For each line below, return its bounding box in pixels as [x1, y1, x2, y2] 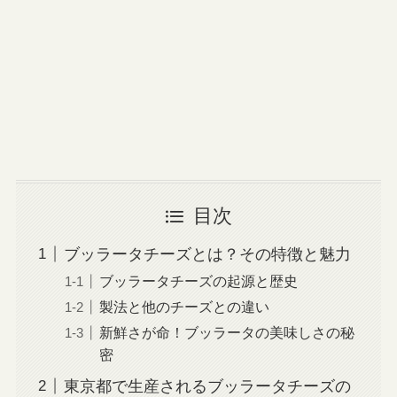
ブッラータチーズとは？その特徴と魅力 [63, 245, 351, 263]
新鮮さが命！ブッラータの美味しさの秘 [98, 323, 354, 340]
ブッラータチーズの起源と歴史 [98, 272, 298, 289]
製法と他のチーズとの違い [98, 298, 269, 315]
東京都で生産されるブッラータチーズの [63, 377, 351, 395]
